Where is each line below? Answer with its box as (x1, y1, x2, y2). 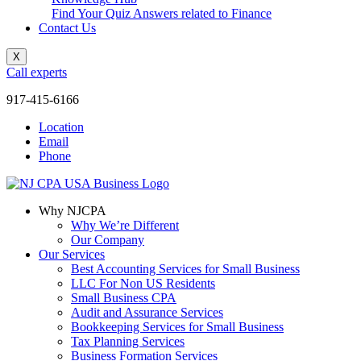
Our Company (71, 233, 144, 247)
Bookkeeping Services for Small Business (71, 320, 284, 334)
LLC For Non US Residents (71, 276, 215, 290)
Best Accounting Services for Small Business (71, 262, 300, 276)
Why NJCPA (39, 204, 106, 218)
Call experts (6, 65, 67, 79)
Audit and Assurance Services (71, 305, 223, 319)
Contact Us (39, 21, 96, 35)
